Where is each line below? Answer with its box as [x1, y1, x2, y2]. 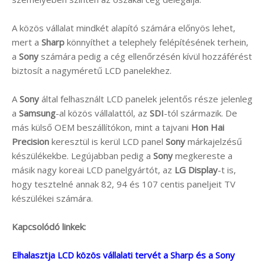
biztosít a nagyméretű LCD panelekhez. [12, 64, 172, 76]
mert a [12, 35, 41, 48]
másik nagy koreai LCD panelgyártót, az [12, 163, 174, 176]
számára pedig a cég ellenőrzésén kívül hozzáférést [38, 50, 252, 62]
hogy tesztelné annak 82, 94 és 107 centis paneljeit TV [12, 177, 235, 190]
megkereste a [173, 149, 232, 161]
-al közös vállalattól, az [56, 106, 150, 119]
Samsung [19, 106, 56, 119]
